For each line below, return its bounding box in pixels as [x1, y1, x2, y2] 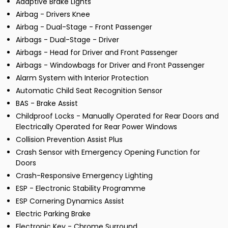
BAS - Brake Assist [16, 98, 78, 109]
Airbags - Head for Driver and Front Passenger [16, 47, 178, 58]
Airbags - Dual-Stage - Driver [16, 35, 119, 45]
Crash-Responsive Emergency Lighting [16, 170, 153, 181]
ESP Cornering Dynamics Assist [16, 196, 124, 207]
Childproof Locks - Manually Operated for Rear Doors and [16, 111, 219, 122]
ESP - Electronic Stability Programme [16, 183, 146, 194]
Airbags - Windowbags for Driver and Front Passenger [16, 60, 205, 71]
